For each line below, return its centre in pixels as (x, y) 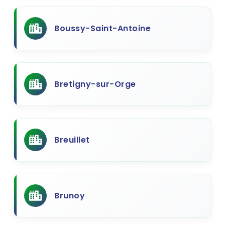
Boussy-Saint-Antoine (102, 28)
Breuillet (72, 140)
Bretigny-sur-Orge (95, 84)
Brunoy (70, 196)
